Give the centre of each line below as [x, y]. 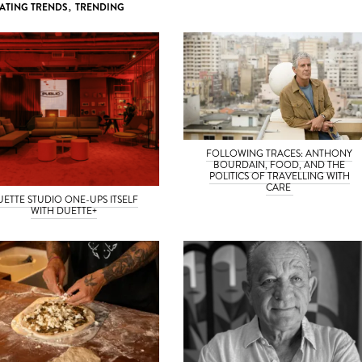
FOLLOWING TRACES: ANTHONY [280, 153]
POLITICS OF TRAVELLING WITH [279, 176]
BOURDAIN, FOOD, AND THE [280, 164]
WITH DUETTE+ [63, 210]
